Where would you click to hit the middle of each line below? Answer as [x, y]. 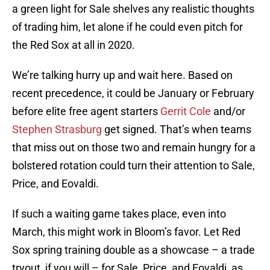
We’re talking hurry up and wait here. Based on [122, 75]
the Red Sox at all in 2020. [74, 45]
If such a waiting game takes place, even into [119, 214]
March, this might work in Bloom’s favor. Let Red [126, 232]
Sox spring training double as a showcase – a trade [133, 250]
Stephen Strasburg [57, 130]
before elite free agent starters [86, 111]
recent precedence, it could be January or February [133, 93]
